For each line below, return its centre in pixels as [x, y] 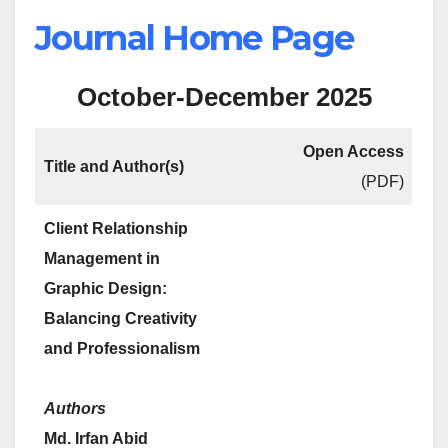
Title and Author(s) [114, 167]
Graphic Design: [105, 289]
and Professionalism [122, 349]
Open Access [353, 152]
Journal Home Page [194, 38]
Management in [102, 259]
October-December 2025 [224, 97]
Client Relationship [116, 229]
